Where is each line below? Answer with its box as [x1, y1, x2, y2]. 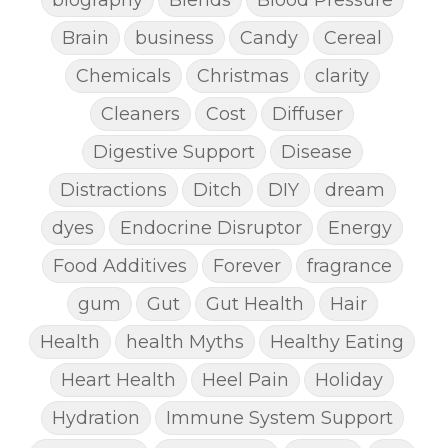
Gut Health [205, 292, 304, 314]
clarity [314, 64, 369, 86]
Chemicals [75, 64, 171, 86]
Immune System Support [165, 406, 393, 428]
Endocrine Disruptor [120, 216, 302, 238]
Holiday [315, 368, 383, 390]
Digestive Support [92, 140, 255, 162]
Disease [280, 140, 352, 162]
